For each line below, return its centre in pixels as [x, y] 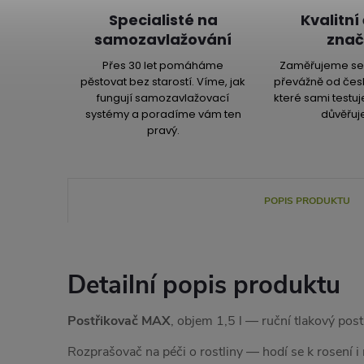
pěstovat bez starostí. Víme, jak [163, 82]
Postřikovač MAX [119, 321]
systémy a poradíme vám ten [163, 114]
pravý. [163, 130]
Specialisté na [163, 20]
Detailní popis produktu [204, 285]
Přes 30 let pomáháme [163, 65]
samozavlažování [163, 39]
